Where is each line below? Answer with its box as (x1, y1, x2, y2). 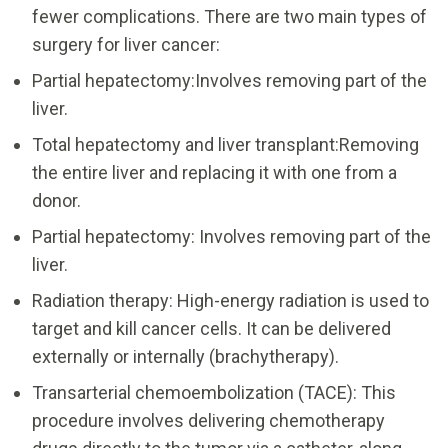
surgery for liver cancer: (32, 33, 220, 55)
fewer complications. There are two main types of (32, 5, 427, 27)
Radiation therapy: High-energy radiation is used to (32, 289, 429, 311)
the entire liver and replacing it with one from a (32, 161, 397, 183)
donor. (32, 189, 81, 211)
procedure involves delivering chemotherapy (32, 409, 385, 431)
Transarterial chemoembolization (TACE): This (32, 381, 396, 403)
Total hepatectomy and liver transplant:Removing (32, 133, 419, 155)
